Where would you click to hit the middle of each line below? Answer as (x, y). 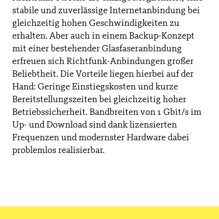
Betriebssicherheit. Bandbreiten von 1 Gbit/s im (107, 113)
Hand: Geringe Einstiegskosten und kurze (95, 87)
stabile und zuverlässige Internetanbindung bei (106, 11)
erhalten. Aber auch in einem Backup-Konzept (103, 36)
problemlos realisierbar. (58, 151)
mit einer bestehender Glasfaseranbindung (97, 49)
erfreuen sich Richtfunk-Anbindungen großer (103, 62)
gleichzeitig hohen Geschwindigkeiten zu (96, 24)
